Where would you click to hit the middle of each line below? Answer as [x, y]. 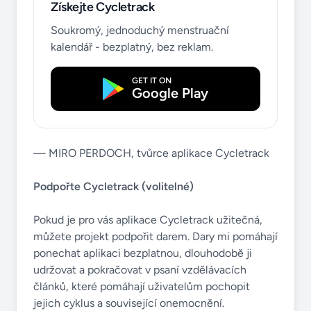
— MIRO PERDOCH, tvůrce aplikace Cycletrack [151, 153]
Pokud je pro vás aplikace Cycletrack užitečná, [148, 220]
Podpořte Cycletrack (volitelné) [114, 186]
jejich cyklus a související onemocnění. [129, 303]
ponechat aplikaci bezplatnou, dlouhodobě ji [143, 253]
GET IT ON [152, 81]
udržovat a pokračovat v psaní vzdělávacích [140, 270]
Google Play [170, 93]
